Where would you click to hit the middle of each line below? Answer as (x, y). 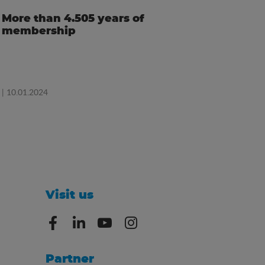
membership (39, 32)
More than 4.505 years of (73, 19)
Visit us (70, 195)
